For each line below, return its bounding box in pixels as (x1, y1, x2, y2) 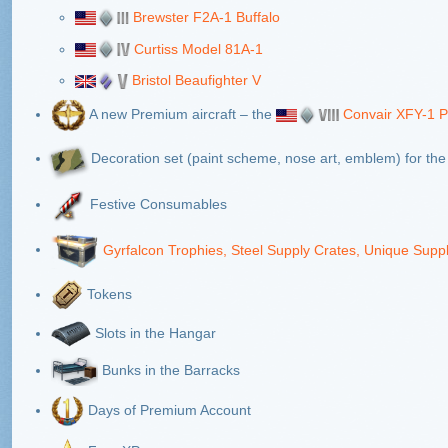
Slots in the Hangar (91, 324, 216, 341)
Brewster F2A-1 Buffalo (133, 8, 280, 25)
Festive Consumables (86, 195, 227, 212)
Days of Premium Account (84, 402, 251, 419)
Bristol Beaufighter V (132, 72, 261, 89)
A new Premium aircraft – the (86, 105, 276, 122)
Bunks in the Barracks (98, 362, 240, 379)
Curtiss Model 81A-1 (134, 40, 263, 57)
